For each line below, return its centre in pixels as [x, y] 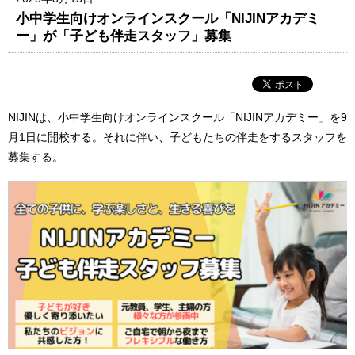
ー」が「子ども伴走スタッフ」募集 [124, 35]
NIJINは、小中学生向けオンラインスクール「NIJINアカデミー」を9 [177, 117]
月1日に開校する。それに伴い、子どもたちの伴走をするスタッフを [177, 137]
